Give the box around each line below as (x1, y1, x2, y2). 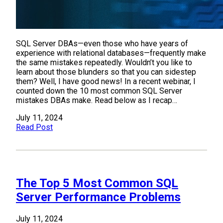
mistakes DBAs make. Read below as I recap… (16, 96, 177, 106)
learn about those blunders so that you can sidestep (16, 67, 196, 77)
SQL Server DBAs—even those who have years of (16, 39, 188, 49)
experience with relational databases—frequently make (16, 48, 206, 58)
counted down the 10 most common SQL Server (16, 86, 182, 96)
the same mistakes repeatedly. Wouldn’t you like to (16, 58, 192, 68)
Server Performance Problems (16, 190, 181, 205)
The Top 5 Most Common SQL (16, 176, 178, 191)
